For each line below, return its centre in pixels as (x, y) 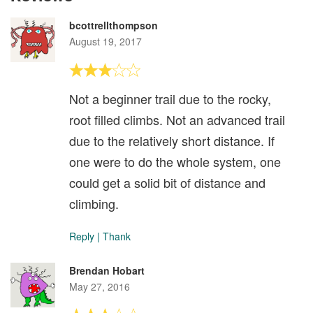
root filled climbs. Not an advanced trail (177, 120)
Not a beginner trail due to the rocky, (170, 99)
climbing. (94, 204)
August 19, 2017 (105, 42)
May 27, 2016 (100, 287)
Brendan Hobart (107, 271)
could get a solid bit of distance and (167, 183)
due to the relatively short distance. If (172, 141)
